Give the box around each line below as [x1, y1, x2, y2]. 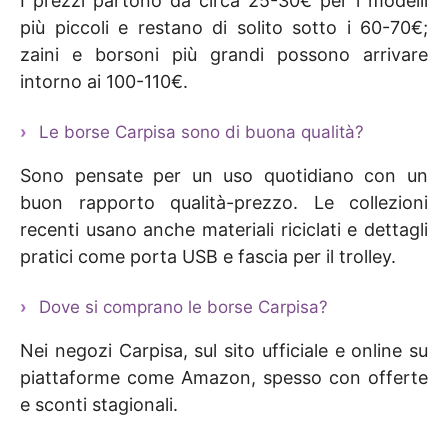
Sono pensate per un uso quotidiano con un [20, 165, 428, 187]
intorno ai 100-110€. [20, 71, 188, 93]
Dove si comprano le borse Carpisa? [38, 297, 328, 318]
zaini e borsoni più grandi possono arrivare [20, 44, 428, 66]
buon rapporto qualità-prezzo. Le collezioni [20, 192, 428, 214]
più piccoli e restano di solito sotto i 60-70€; [20, 17, 428, 39]
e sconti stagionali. [20, 394, 178, 416]
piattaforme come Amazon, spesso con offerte [20, 367, 428, 389]
